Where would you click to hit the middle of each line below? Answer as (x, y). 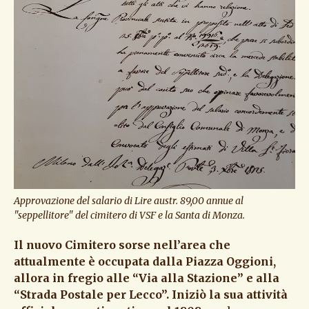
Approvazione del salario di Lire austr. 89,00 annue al (129, 201)
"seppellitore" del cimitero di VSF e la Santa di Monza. (129, 216)
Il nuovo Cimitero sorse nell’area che (122, 245)
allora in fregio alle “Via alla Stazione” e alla (147, 278)
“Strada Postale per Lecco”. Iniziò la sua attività (151, 295)
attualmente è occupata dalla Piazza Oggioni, (145, 262)
